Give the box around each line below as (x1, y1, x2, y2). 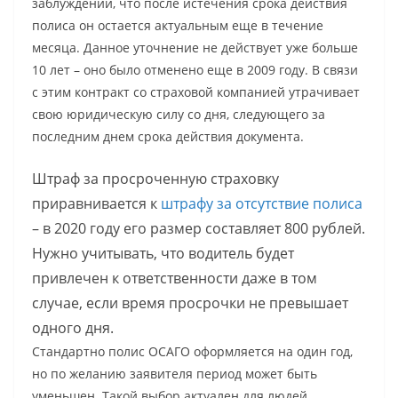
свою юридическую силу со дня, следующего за (32, 106, 325, 123)
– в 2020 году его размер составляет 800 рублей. (32, 219, 365, 239)
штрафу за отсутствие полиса (161, 194, 362, 214)
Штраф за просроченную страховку (32, 169, 279, 189)
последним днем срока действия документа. (32, 128, 304, 146)
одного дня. (32, 318, 114, 338)
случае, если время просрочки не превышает (32, 293, 348, 314)
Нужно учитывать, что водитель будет (32, 243, 294, 264)
